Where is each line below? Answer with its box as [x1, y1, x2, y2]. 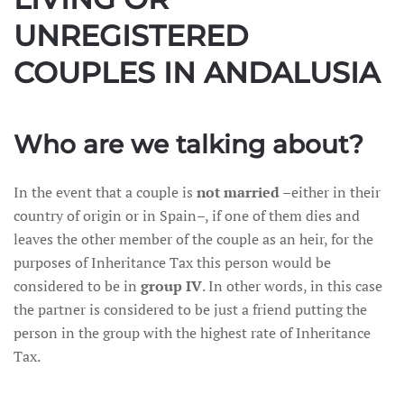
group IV [141, 276, 202, 296]
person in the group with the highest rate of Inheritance [14, 323, 371, 343]
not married [197, 182, 280, 202]
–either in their [280, 182, 381, 202]
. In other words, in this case [202, 276, 382, 296]
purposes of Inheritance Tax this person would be [14, 252, 331, 272]
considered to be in [14, 276, 141, 296]
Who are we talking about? [14, 129, 363, 160]
